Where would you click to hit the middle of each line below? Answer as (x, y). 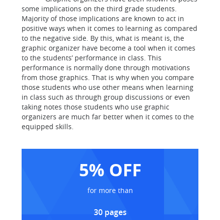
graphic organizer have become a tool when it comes (109, 48)
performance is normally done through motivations (106, 68)
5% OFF (110, 170)
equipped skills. (48, 126)
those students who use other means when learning (108, 87)
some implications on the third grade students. (99, 9)
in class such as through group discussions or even (106, 97)
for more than (110, 190)
